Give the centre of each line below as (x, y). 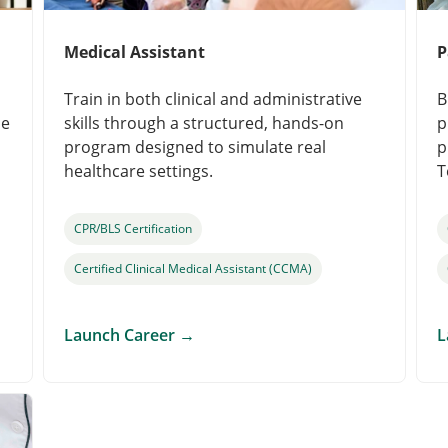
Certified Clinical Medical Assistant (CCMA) (193, 268)
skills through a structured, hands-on (204, 123)
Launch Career (121, 335)
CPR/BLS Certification (133, 228)
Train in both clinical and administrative (213, 99)
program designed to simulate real (195, 147)
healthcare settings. (138, 171)
